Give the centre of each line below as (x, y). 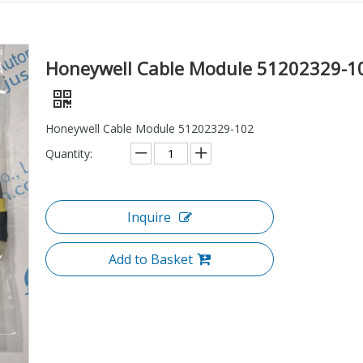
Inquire (149, 217)
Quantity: (69, 153)
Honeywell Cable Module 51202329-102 (149, 128)
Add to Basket (151, 259)
